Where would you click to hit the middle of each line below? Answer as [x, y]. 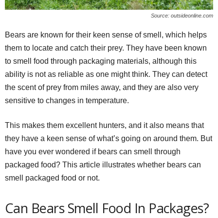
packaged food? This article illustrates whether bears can [103, 164]
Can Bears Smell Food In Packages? [107, 208]
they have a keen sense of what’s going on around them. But [109, 138]
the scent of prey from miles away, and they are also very [102, 87]
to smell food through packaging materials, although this [101, 61]
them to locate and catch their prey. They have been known [106, 48]
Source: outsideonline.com [182, 15]
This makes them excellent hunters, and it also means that [104, 125]
